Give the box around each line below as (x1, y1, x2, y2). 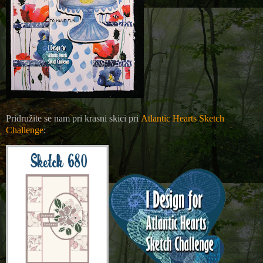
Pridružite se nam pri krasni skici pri (6, 113, 141, 123)
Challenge (6, 124, 43, 135)
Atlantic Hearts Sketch (141, 113, 224, 123)
